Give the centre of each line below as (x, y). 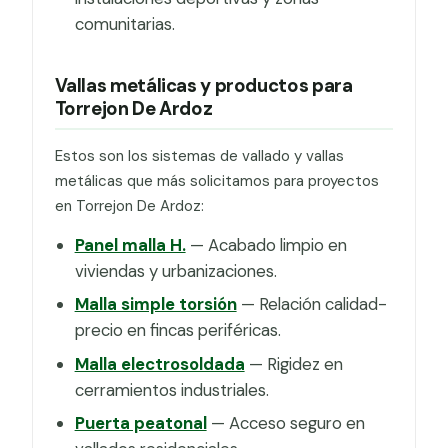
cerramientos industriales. (171, 389)
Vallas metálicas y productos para (203, 85)
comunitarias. (124, 24)
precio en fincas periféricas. (177, 330)
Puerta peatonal (140, 422)
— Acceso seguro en (285, 422)
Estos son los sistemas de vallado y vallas (199, 155)
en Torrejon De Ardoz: (129, 205)
